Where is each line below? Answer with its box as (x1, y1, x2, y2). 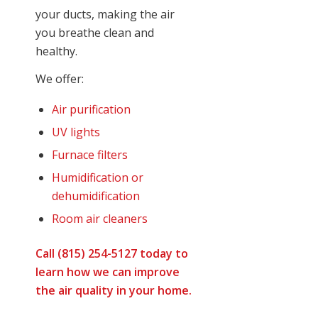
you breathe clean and (35, 24, 154, 40)
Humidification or (52, 169, 143, 185)
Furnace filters (52, 146, 128, 163)
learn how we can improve (35, 263, 180, 280)
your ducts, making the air (35, 6, 175, 22)
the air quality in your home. (35, 282, 192, 298)
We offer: (35, 71, 84, 87)
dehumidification (52, 187, 140, 204)
